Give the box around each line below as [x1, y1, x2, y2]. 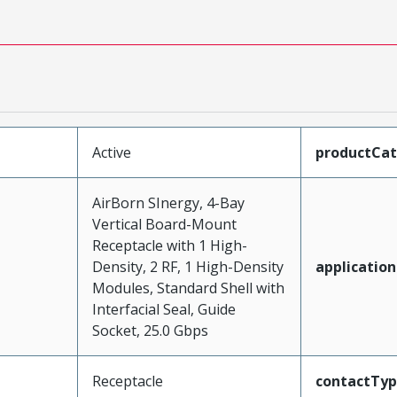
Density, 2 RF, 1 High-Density [91, 257, 284, 276]
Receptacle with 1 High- [91, 236, 247, 255]
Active [91, 143, 131, 162]
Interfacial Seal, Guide [91, 300, 236, 319]
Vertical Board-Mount [91, 214, 237, 234]
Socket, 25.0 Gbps [91, 321, 208, 340]
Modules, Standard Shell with [91, 278, 284, 298]
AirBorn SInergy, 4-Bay [91, 193, 245, 213]
